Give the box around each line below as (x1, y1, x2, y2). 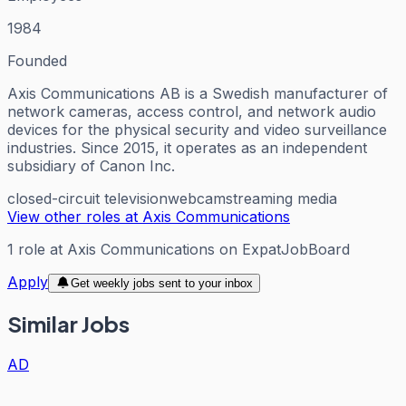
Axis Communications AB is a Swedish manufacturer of (7, 83, 388, 102)
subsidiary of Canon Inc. (7, 156, 175, 175)
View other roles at (7, 207, 142, 226)
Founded (7, 51, 67, 70)
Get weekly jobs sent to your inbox (70, 275, 253, 290)
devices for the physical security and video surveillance (7, 120, 387, 139)
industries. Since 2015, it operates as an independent (7, 138, 367, 157)
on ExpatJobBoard (215, 239, 350, 258)
